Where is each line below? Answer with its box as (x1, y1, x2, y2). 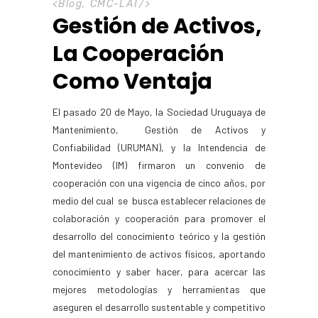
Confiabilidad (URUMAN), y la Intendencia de (53, 141, 265, 153)
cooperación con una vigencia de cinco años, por (53, 176, 265, 189)
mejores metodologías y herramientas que (53, 283, 265, 295)
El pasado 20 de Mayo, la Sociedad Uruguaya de (53, 105, 265, 118)
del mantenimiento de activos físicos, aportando (53, 247, 265, 260)
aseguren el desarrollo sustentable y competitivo (53, 300, 265, 313)
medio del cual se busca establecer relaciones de (53, 194, 265, 207)
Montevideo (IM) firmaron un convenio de (53, 158, 265, 171)
